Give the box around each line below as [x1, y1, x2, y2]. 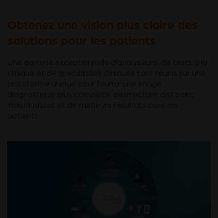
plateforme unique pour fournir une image [7, 80, 162, 89]
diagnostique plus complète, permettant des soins [7, 91, 194, 99]
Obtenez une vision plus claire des [7, 17, 198, 33]
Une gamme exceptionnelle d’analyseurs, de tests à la [7, 58, 207, 67]
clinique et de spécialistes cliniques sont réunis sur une [7, 69, 206, 78]
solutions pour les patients [7, 32, 155, 48]
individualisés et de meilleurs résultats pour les [7, 101, 178, 110]
